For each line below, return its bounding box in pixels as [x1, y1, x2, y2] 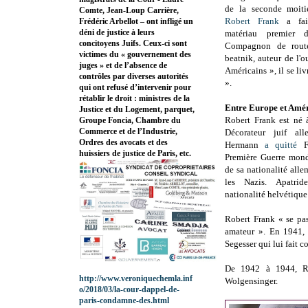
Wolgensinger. [225, 276, 278, 287]
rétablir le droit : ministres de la [79, 93, 190, 104]
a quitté [265, 140, 298, 151]
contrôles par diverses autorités [79, 71, 188, 82]
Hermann [225, 140, 265, 151]
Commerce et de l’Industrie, [79, 126, 177, 137]
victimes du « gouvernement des [79, 49, 191, 60]
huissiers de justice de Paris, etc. [79, 148, 191, 159]
